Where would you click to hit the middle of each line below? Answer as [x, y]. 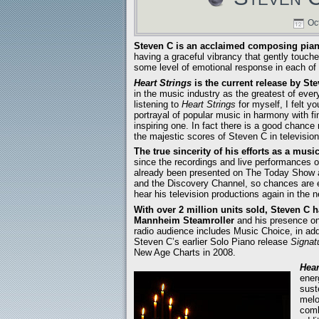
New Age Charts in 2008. [185, 252]
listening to [158, 104]
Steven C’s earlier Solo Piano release [212, 241]
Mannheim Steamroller [185, 220]
